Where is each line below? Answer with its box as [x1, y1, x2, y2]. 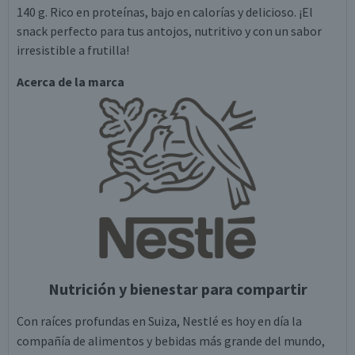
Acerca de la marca [17, 74, 124, 90]
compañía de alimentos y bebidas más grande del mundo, [17, 333, 325, 349]
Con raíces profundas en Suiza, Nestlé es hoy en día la [17, 313, 302, 329]
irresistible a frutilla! [17, 42, 129, 58]
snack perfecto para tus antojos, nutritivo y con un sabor [17, 23, 322, 39]
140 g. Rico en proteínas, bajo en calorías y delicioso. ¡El [17, 4, 313, 20]
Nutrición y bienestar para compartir [48, 279, 307, 299]
